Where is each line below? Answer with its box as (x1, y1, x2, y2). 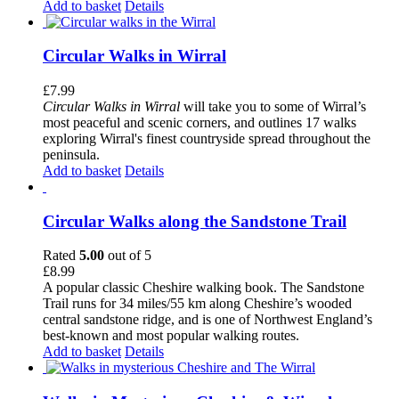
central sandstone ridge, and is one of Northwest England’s (43, 312, 372, 328)
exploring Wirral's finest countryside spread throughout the (43, 131, 370, 146)
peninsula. (43, 147, 100, 162)
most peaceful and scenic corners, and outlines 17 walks (43, 115, 356, 130)
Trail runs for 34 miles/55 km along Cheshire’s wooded (43, 296, 352, 312)
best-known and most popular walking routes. (43, 328, 313, 344)
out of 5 (104, 248, 151, 264)
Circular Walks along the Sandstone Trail (43, 211, 346, 231)
